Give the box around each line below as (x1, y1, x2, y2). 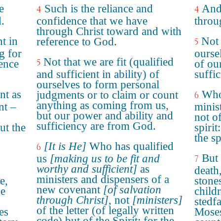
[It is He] (44, 140, 86, 152)
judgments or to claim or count (37, 89, 178, 101)
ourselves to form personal (37, 78, 159, 91)
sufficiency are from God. (37, 120, 156, 132)
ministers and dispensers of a (37, 173, 169, 185)
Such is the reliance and (44, 2, 153, 15)
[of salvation (103, 184, 161, 196)
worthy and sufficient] (37, 163, 137, 175)
